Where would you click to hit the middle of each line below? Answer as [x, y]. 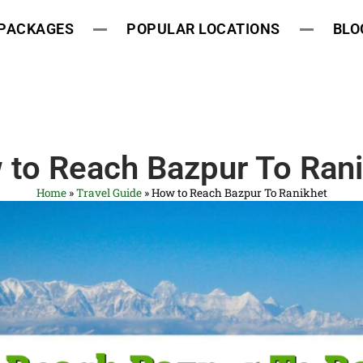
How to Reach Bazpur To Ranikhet [239, 192]
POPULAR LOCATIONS [203, 29]
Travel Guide [109, 192]
